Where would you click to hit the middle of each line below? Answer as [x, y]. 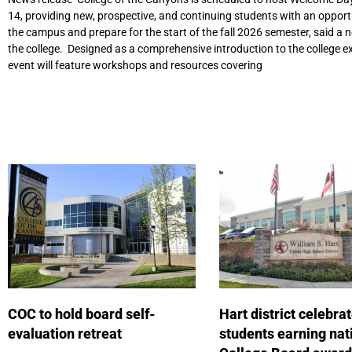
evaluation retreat [68, 334]
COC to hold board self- [82, 314]
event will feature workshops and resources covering [135, 66]
